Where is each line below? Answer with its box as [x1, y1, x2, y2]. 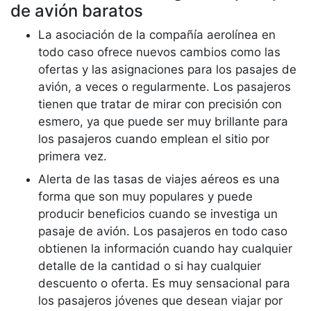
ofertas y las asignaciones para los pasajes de [38, 62, 296, 76]
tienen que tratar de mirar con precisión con [38, 97, 282, 111]
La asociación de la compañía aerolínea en [38, 28, 276, 42]
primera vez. [38, 149, 107, 163]
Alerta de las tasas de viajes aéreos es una [38, 172, 280, 186]
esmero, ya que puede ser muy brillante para [38, 115, 288, 128]
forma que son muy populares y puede [38, 190, 253, 203]
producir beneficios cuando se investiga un [38, 207, 278, 221]
